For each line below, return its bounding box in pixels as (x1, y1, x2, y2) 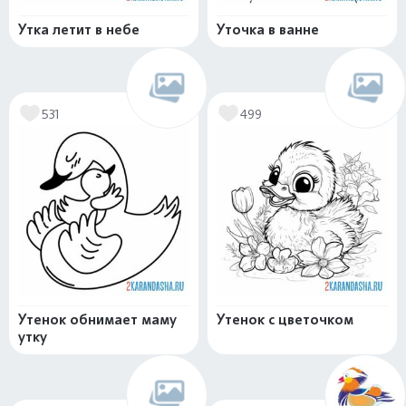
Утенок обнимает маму (18, 311, 177, 329)
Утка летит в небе (18, 21, 140, 39)
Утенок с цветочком (217, 311, 353, 329)
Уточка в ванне (217, 21, 319, 39)
